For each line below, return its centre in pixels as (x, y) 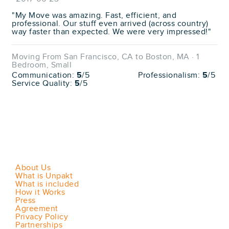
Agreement (37, 209)
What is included (47, 184)
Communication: (44, 75)
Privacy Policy (42, 217)
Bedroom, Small (42, 65)
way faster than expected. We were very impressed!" (111, 32)
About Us (33, 168)
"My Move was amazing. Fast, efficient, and (94, 15)
